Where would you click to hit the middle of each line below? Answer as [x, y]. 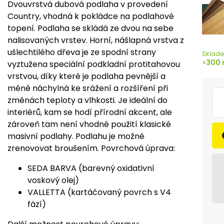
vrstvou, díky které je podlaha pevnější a [86, 76]
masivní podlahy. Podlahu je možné [76, 136]
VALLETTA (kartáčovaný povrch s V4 [99, 192]
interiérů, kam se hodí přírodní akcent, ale [90, 112]
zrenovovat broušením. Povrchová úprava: [91, 148]
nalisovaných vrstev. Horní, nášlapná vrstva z [96, 40]
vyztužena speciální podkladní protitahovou [94, 64]
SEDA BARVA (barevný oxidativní [91, 168]
